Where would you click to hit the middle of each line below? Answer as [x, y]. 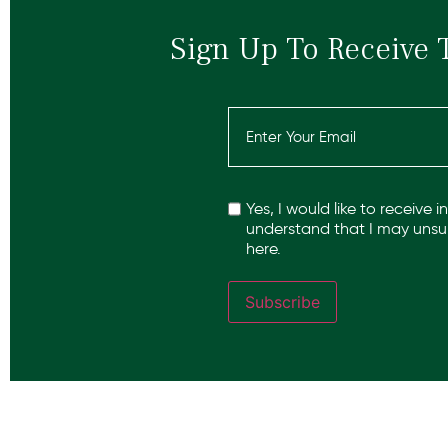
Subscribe [282, 301]
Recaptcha [268, 189]
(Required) [263, 130]
